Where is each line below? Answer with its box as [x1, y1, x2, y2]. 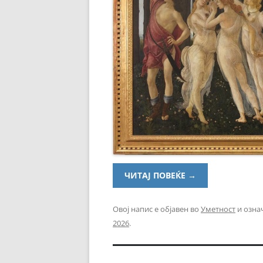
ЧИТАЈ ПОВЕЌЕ [124, 170, 188, 181]
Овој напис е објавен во [113, 204, 201, 215]
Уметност [201, 204, 235, 215]
